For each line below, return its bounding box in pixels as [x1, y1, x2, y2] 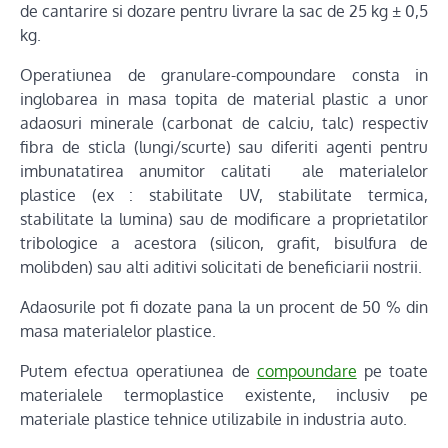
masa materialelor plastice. [20, 321, 216, 341]
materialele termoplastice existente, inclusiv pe [20, 385, 428, 405]
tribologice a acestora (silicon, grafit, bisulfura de [20, 233, 428, 253]
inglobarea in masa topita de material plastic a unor [20, 89, 428, 109]
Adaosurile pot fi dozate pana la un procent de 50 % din [20, 297, 428, 317]
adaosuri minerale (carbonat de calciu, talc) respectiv [20, 113, 428, 133]
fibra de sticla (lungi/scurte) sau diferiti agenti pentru [20, 137, 428, 157]
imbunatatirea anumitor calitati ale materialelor [20, 161, 428, 181]
